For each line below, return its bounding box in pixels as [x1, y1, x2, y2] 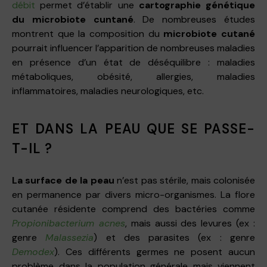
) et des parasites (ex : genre [94, 231, 256, 244]
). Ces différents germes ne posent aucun [54, 245, 255, 258]
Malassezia [45, 231, 94, 244]
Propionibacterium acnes [12, 216, 125, 229]
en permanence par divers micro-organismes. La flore [12, 188, 255, 201]
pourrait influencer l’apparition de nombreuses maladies [12, 41, 255, 54]
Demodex [12, 245, 54, 258]
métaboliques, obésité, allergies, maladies [12, 70, 255, 83]
